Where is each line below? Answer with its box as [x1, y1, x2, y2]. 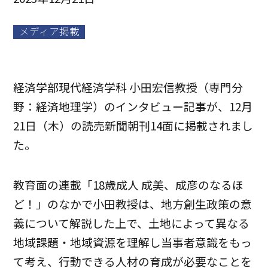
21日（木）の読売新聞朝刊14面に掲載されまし [13, 117, 254, 133]
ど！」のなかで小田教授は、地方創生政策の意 [13, 196, 252, 212]
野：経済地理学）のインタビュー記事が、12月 [13, 98, 253, 114]
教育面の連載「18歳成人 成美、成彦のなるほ [13, 176, 244, 193]
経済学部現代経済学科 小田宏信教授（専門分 [13, 78, 243, 95]
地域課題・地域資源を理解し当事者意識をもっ [13, 234, 252, 251]
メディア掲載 [19, 23, 80, 38]
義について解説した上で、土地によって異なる [13, 215, 250, 232]
